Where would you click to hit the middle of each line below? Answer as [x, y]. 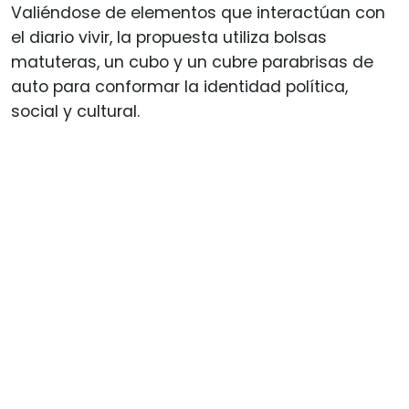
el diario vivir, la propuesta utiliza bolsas [169, 38]
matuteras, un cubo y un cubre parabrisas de [192, 63]
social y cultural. [75, 112]
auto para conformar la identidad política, [179, 87]
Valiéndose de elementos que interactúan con [198, 13]
